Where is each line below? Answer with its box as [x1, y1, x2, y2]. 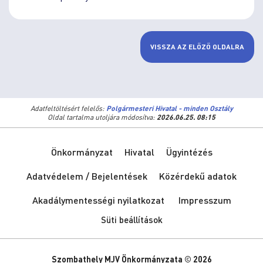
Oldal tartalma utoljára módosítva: [48, 113, 157, 122]
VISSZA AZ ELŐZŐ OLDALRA [150, 42, 244, 51]
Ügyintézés [166, 146, 213, 158]
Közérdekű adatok [159, 170, 237, 182]
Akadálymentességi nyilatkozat [32, 194, 164, 206]
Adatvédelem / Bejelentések [26, 170, 147, 182]
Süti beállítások [100, 213, 163, 225]
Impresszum [178, 194, 231, 206]
